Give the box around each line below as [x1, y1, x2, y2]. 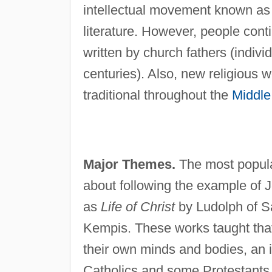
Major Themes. [83, 156, 175, 172]
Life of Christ [100, 199, 175, 214]
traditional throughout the [83, 87, 232, 103]
